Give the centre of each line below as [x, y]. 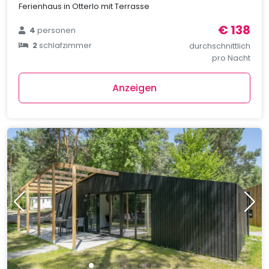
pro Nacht [231, 58]
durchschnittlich [219, 46]
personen [57, 30]
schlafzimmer [66, 45]
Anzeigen [134, 88]
